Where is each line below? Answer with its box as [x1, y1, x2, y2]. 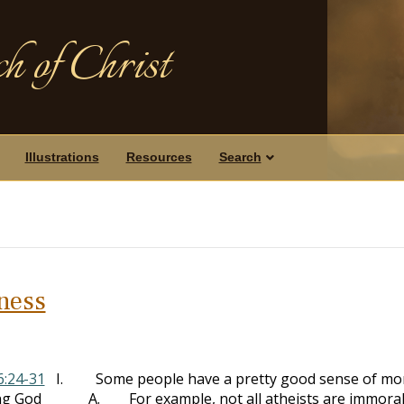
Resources [125, 150, 192, 164]
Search [218, 150, 262, 164]
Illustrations [24, 150, 99, 164]
